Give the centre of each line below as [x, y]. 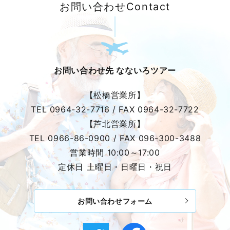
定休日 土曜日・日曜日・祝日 [115, 167]
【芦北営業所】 [115, 124]
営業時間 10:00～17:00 [115, 153]
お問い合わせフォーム [115, 201]
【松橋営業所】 [115, 95]
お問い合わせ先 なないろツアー [115, 71]
